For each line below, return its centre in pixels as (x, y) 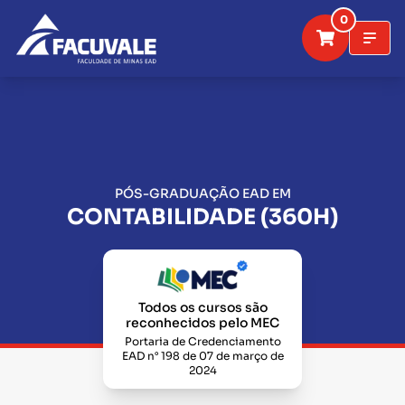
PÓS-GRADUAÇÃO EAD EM (202, 194)
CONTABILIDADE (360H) (202, 217)
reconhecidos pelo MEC (202, 323)
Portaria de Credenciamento (202, 341)
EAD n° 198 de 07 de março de (202, 356)
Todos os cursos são (202, 307)
